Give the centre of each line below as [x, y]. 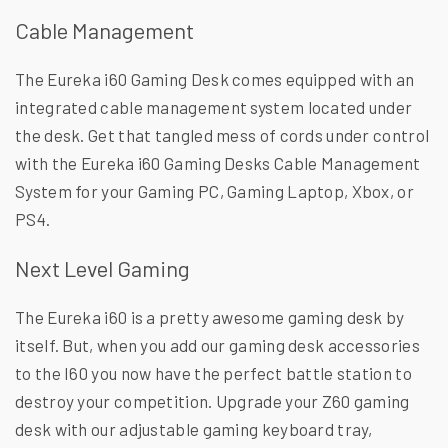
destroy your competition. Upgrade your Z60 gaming [212, 400]
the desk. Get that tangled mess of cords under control [222, 134]
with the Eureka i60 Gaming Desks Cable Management [218, 162]
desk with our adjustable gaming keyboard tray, [194, 428]
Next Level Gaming [102, 267]
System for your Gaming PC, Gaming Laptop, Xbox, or [214, 190]
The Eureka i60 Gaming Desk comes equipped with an [215, 78]
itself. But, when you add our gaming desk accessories [217, 344]
